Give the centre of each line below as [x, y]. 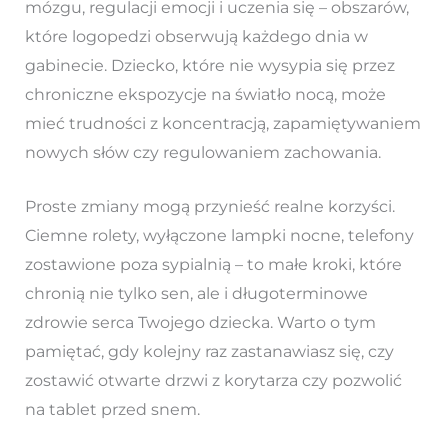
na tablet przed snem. [112, 410]
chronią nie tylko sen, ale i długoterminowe [196, 294]
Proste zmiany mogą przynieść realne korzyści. [209, 207]
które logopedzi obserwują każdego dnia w [196, 36]
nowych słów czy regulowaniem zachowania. [202, 152]
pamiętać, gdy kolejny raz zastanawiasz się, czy [209, 352]
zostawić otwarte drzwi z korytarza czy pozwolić [213, 381]
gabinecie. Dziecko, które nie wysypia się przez [209, 65]
